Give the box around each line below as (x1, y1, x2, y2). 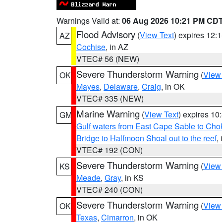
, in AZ (106, 41, 128, 53)
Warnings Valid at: (56, 15, 122, 26)
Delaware (104, 81, 138, 92)
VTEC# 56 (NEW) (76, 53, 139, 64)
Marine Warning (76, 107, 140, 120)
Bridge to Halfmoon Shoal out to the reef (76, 132, 217, 144)
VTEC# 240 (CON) (76, 184, 143, 195)
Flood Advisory (76, 28, 135, 41)
